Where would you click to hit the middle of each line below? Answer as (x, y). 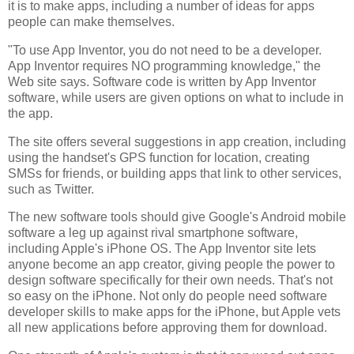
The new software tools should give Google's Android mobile (177, 217)
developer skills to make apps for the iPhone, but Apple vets (174, 312)
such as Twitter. (51, 189)
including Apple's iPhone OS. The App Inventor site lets (162, 249)
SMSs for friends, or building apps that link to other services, (175, 173)
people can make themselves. (91, 21)
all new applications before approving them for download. (168, 328)
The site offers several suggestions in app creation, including (177, 141)
